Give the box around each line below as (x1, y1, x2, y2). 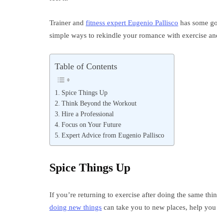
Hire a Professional (61, 110, 114, 118)
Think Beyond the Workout (61, 99, 137, 107)
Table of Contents (55, 61, 117, 71)
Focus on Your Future (61, 121, 121, 128)
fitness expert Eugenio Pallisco (86, 19, 178, 27)
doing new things (49, 203, 102, 211)
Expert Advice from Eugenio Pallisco (61, 131, 164, 139)
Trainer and (49, 19, 86, 27)
